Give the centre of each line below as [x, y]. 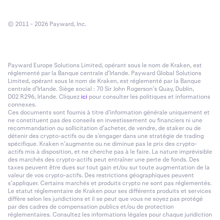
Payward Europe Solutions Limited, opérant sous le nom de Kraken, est [105, 65]
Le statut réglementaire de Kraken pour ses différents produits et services [110, 191]
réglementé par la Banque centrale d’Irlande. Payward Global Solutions [105, 73]
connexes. [22, 105]
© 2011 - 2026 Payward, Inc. [47, 24]
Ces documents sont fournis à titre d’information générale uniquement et [109, 112]
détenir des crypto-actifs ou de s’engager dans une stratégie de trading [106, 136]
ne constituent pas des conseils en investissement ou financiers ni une [105, 120]
